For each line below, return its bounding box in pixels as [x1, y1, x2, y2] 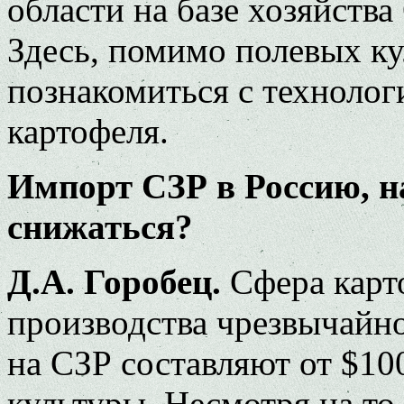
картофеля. [7, 111, 169, 151]
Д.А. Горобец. [7, 262, 221, 301]
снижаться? [7, 207, 193, 246]
